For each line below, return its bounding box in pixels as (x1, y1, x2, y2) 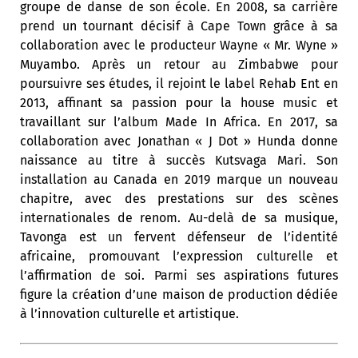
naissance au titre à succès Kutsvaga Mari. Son (20, 153, 338, 168)
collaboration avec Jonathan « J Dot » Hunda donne (20, 133, 338, 149)
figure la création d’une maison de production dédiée (20, 287, 338, 302)
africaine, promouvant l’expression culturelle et (20, 249, 338, 264)
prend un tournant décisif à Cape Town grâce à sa (20, 18, 338, 34)
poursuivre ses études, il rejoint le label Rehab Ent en (20, 76, 338, 91)
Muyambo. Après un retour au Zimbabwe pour (20, 57, 338, 72)
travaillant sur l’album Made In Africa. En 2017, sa (20, 114, 338, 129)
